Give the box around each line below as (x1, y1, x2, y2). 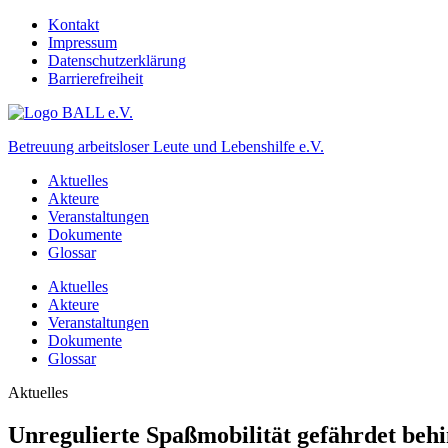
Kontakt (48, 16, 99, 33)
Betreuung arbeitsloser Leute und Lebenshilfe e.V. (8, 138, 324, 155)
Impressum (48, 34, 117, 51)
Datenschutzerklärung (48, 52, 186, 69)
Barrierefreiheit (48, 70, 143, 87)
